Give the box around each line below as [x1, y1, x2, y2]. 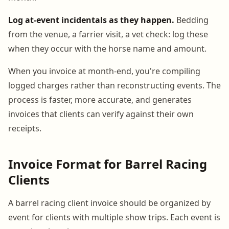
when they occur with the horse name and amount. [8, 42, 207, 54]
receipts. [8, 122, 41, 134]
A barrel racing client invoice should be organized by [8, 197, 211, 209]
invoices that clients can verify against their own [8, 108, 194, 120]
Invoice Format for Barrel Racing [8, 155, 207, 172]
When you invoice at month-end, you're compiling [8, 65, 200, 77]
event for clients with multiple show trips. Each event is [8, 211, 220, 223]
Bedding [174, 14, 209, 26]
